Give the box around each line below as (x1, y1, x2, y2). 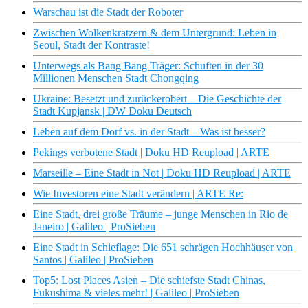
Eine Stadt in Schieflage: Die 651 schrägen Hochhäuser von (33, 241, 293, 254)
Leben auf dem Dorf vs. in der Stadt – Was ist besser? (33, 126, 265, 138)
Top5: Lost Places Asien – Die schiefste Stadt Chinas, (33, 274, 265, 287)
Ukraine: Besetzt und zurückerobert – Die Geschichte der (33, 93, 281, 105)
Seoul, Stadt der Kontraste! (33, 39, 150, 52)
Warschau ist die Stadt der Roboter (33, 6, 183, 19)
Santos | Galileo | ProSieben (33, 254, 153, 266)
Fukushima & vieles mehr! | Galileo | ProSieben (33, 287, 239, 299)
